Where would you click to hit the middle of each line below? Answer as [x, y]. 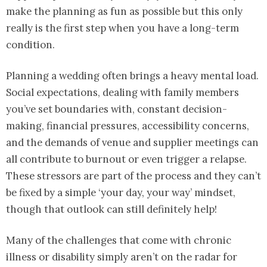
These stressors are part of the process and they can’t [133, 176]
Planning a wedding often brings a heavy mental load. [132, 76]
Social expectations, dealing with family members [122, 93]
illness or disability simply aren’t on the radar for [122, 257]
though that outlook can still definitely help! [111, 209]
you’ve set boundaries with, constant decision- [117, 109]
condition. [30, 45]
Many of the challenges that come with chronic [119, 240]
